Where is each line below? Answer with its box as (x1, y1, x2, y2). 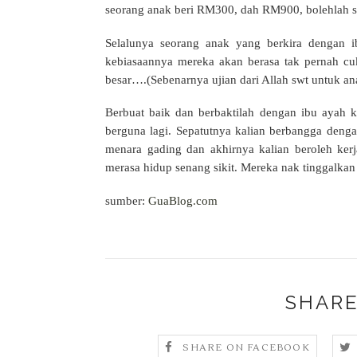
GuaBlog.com (148, 194, 218, 207)
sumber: (105, 194, 148, 207)
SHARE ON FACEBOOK (182, 342, 310, 355)
